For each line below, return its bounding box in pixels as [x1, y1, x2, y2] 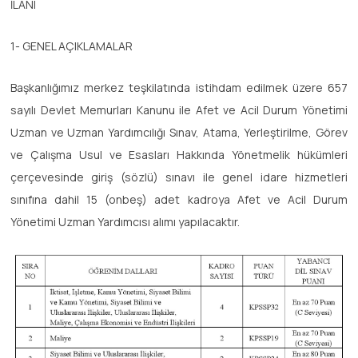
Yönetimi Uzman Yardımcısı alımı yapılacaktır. [10, 214, 240, 230]
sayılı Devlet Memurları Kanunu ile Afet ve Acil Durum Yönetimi [10, 102, 348, 118]
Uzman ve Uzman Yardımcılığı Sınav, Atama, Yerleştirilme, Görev [10, 125, 348, 141]
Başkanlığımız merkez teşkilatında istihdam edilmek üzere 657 [10, 80, 348, 96]
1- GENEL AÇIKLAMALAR [10, 38, 133, 54]
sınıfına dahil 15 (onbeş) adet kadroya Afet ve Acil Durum [10, 192, 348, 208]
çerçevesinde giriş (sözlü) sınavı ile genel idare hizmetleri [10, 169, 348, 185]
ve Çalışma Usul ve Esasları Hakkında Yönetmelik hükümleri [10, 147, 348, 163]
